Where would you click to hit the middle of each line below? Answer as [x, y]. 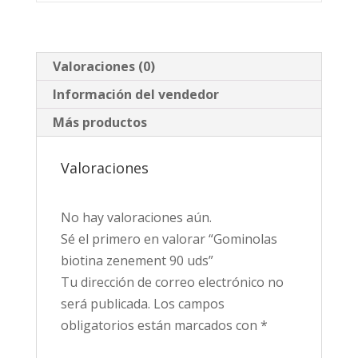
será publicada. [105, 304]
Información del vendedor [135, 95]
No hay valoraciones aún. [136, 218]
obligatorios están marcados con [160, 326]
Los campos [189, 304]
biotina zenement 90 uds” [137, 261]
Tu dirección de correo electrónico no [172, 282]
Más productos [99, 123]
